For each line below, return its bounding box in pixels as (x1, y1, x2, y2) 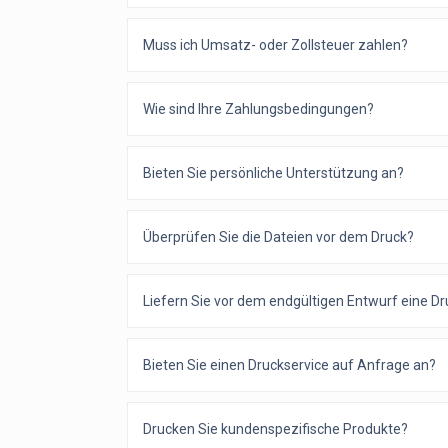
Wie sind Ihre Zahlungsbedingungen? (143, 101, 374, 118)
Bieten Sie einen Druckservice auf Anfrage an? (143, 357, 436, 374)
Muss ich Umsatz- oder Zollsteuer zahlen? (143, 37, 408, 54)
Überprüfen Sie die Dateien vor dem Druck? (143, 229, 414, 246)
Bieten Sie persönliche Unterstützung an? (143, 165, 404, 182)
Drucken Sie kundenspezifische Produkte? (143, 421, 408, 438)
